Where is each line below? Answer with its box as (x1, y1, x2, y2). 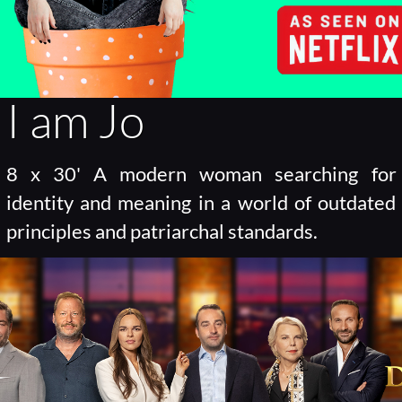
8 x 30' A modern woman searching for (5, 162, 397, 187)
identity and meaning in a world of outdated (5, 191, 397, 215)
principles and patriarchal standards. (5, 220, 318, 244)
